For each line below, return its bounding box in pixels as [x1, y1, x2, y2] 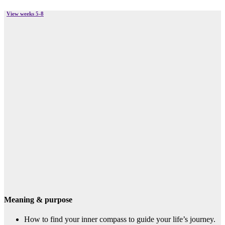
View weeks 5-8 [7, 11, 44, 17]
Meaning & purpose [4, 195, 72, 204]
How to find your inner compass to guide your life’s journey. [24, 215, 215, 224]
